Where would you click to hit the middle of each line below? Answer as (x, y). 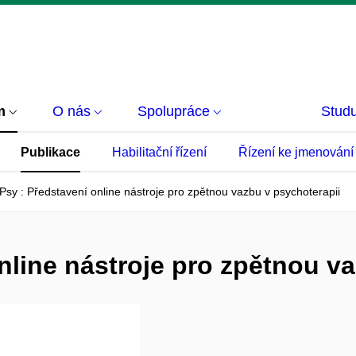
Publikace (50, 152)
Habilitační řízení (159, 152)
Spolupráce (174, 111)
